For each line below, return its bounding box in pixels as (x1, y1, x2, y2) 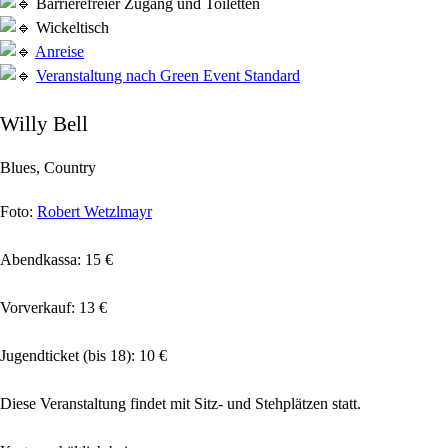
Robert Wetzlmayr (37, 203, 152, 221)
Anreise (35, 43, 84, 61)
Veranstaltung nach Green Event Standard (36, 67, 300, 85)
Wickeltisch (32, 19, 109, 37)
